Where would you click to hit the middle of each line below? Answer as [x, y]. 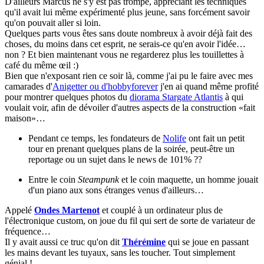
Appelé [19, 210]
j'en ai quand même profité [208, 87]
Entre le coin [53, 180]
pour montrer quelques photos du [67, 97]
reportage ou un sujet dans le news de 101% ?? [115, 160]
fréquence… [28, 232]
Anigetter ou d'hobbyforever [105, 87]
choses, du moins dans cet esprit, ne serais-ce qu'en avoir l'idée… [125, 44]
